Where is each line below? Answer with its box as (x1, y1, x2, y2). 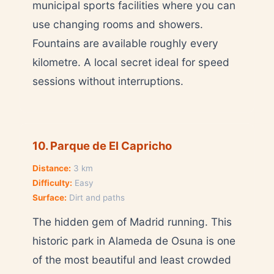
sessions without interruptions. (32, 74, 183, 87)
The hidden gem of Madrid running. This (32, 215, 232, 228)
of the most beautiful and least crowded (32, 253, 231, 266)
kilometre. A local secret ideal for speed (32, 55, 229, 68)
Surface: (32, 192, 67, 202)
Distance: (32, 163, 71, 173)
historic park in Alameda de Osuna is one (32, 234, 235, 247)
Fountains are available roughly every (32, 36, 218, 50)
